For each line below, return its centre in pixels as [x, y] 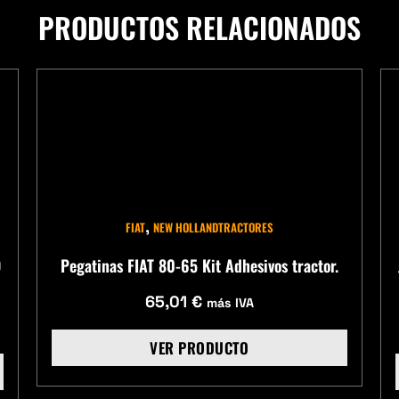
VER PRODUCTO [199, 348]
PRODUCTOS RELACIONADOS [199, 28]
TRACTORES [245, 228]
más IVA [230, 302]
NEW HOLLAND [185, 228]
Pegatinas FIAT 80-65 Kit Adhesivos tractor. [199, 266]
